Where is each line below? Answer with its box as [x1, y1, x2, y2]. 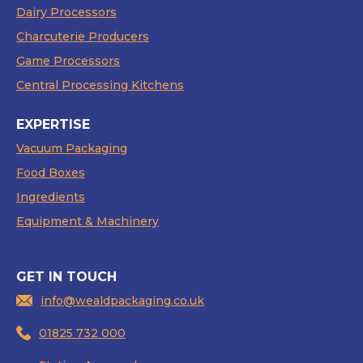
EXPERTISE [16, 117, 90, 133]
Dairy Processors [16, 5, 117, 20]
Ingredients [16, 190, 85, 205]
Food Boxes [16, 165, 85, 181]
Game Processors [16, 53, 120, 69]
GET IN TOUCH [16, 269, 117, 285]
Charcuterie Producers [16, 29, 149, 45]
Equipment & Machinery [16, 214, 159, 229]
